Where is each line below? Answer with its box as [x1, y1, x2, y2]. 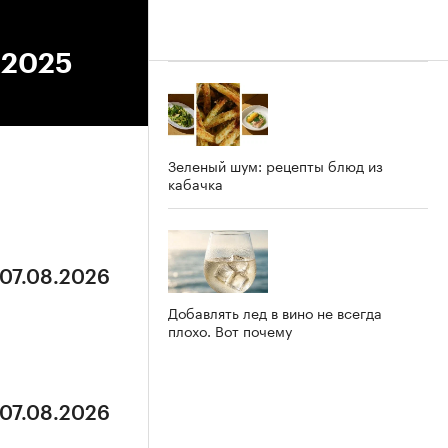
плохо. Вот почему [168, 318, 292, 341]
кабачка [168, 171, 223, 194]
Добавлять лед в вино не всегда [168, 300, 382, 323]
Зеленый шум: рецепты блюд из [168, 153, 383, 176]
